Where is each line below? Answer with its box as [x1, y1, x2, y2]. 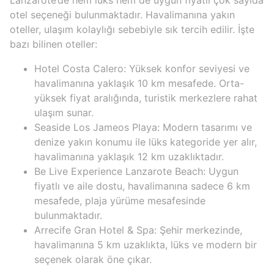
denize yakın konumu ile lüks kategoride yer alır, [34, 135, 257, 148]
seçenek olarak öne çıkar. [34, 253, 152, 265]
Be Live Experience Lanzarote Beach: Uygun [34, 165, 239, 177]
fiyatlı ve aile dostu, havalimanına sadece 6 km [34, 179, 250, 192]
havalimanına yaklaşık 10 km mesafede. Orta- [34, 76, 244, 89]
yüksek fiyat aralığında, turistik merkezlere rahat [34, 91, 257, 104]
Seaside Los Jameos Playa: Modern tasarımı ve [34, 120, 252, 133]
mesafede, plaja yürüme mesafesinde [34, 194, 206, 207]
